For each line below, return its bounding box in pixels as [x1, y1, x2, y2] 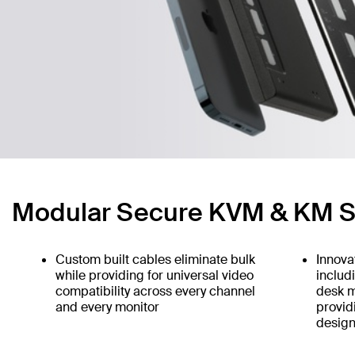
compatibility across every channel [55, 282, 255, 300]
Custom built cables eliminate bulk [55, 250, 255, 268]
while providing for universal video [55, 266, 254, 284]
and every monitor [55, 298, 159, 315]
